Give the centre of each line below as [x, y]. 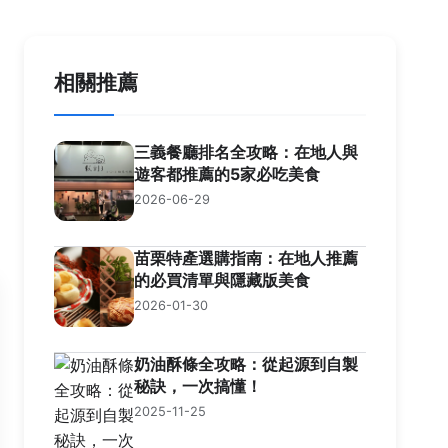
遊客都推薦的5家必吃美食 [227, 174]
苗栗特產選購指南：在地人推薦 [246, 258]
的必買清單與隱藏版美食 [222, 280]
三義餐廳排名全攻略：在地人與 [246, 152]
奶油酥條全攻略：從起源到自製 [246, 364]
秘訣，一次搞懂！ [198, 386]
